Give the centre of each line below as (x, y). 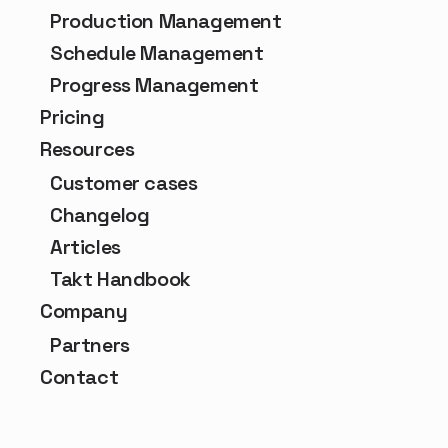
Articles (85, 246)
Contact (79, 376)
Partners (90, 344)
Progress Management (154, 84)
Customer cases (124, 182)
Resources (87, 148)
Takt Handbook (120, 278)
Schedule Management (157, 52)
